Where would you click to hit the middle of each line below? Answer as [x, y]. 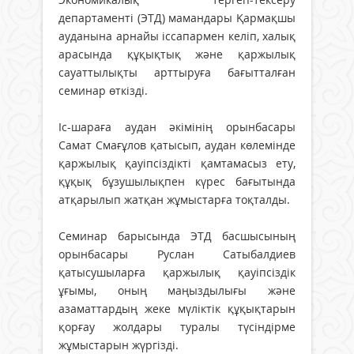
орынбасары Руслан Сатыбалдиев [177, 254]
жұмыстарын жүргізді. [119, 345]
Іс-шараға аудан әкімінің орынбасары [177, 126]
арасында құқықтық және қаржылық [177, 54]
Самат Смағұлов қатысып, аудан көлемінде [177, 145]
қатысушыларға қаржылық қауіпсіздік [177, 272]
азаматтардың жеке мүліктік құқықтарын [177, 308]
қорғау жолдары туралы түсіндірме [177, 326]
